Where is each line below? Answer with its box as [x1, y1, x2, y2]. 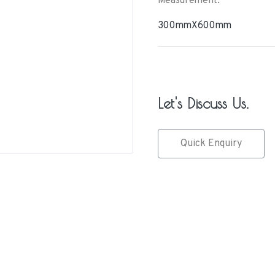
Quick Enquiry [180, 137, 242, 150]
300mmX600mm [157, 20, 231, 32]
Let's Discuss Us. [157, 95, 249, 112]
